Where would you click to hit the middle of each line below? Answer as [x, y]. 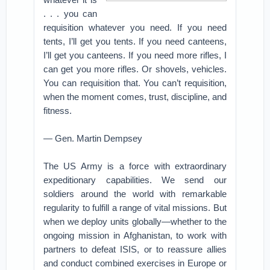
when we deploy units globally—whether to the [135, 221]
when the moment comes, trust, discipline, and [135, 97]
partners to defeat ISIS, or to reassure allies [135, 249]
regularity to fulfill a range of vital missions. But [135, 208]
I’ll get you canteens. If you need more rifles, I [135, 55]
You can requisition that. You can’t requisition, [135, 83]
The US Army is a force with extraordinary [135, 166]
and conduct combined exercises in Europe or [135, 263]
